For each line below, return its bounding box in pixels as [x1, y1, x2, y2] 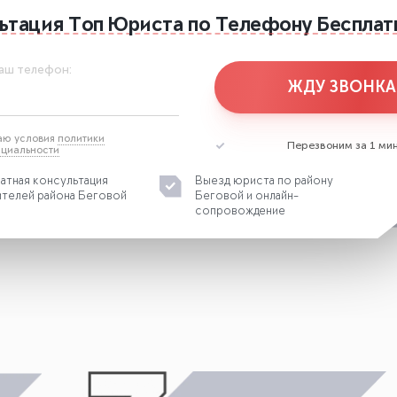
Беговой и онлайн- [195, 190, 300, 203]
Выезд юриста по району [195, 175, 334, 188]
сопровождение [195, 205, 286, 218]
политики [57, 133, 105, 144]
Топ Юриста [68, 15, 183, 37]
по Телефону [188, 15, 318, 37]
